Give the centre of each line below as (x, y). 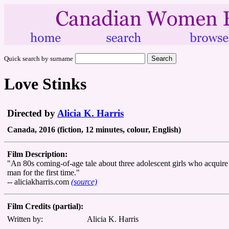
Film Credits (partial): (45, 206)
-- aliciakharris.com (39, 181)
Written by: (25, 219)
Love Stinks (45, 84)
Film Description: (37, 154)
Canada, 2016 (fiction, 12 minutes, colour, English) (94, 129)
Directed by (32, 113)
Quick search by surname (39, 59)
